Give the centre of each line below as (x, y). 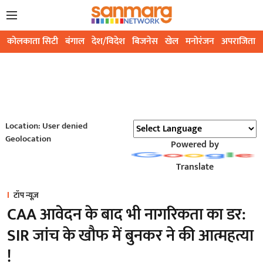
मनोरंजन (200, 42)
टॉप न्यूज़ (26, 195)
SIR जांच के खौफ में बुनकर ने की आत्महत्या (130, 236)
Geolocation (28, 139)
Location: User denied (46, 126)
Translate (195, 167)
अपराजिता (238, 42)
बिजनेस (145, 42)
